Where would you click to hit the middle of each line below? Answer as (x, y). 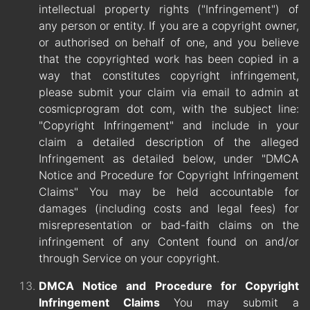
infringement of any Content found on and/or (169, 242)
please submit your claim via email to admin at (169, 92)
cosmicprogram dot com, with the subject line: (169, 109)
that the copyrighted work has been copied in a (169, 59)
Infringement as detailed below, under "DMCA (169, 159)
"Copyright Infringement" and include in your (169, 126)
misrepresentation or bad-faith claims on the (169, 225)
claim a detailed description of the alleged (169, 142)
